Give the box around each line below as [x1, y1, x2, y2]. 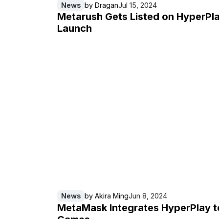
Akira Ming [95, 192, 129, 200]
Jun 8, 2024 [129, 192, 167, 200]
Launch [57, 22, 92, 35]
